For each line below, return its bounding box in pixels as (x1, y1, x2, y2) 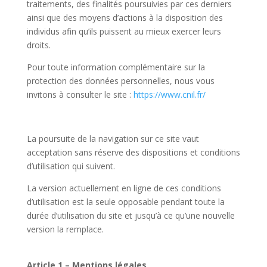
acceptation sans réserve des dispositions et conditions (26, 147, 240, 158)
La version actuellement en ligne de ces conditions (26, 182, 221, 194)
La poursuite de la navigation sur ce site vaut (26, 133, 199, 144)
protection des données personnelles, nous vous (26, 75, 215, 86)
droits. (26, 39, 53, 51)
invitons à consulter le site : (26, 89, 133, 100)
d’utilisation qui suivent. (26, 160, 115, 172)
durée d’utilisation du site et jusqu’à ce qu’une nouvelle (26, 210, 235, 221)
